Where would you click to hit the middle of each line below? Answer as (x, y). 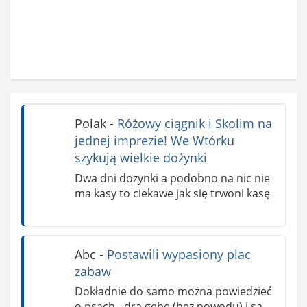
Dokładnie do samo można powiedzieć (173, 292)
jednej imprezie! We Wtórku (154, 141)
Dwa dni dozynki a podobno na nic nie (172, 178)
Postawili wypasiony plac (179, 254)
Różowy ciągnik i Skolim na (194, 124)
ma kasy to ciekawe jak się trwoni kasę (172, 193)
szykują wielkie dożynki (140, 158)
